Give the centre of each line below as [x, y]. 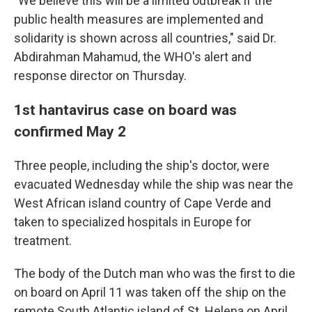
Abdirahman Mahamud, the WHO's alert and [133, 57]
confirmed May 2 [70, 131]
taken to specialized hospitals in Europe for [133, 222]
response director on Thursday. [100, 76]
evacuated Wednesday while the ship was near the [154, 184]
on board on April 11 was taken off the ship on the [150, 292]
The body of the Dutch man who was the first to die [155, 273]
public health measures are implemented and [139, 19]
